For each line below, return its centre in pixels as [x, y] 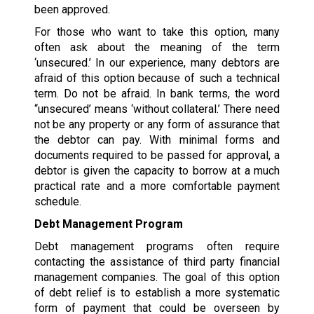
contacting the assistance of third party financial [157, 261]
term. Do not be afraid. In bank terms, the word [157, 93]
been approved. [72, 9]
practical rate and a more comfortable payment [157, 186]
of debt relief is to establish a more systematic [157, 292]
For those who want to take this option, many [157, 32]
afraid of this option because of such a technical [157, 78]
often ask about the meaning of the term [157, 47]
